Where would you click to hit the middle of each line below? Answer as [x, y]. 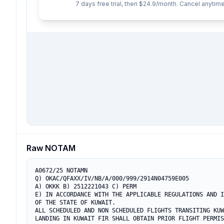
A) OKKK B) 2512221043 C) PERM [86, 186]
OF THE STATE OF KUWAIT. [75, 202]
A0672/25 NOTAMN [61, 170]
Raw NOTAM [51, 148]
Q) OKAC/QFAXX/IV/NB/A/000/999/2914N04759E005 [112, 178]
